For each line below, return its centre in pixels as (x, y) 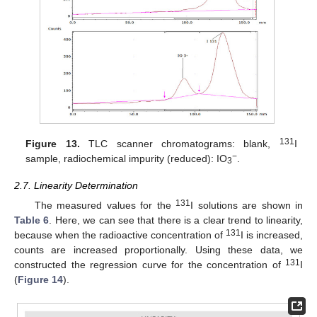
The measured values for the (105, 205)
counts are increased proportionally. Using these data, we (158, 249)
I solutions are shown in (247, 205)
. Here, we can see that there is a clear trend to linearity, (176, 220)
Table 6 (32, 220)
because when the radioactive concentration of (120, 235)
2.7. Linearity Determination (76, 185)
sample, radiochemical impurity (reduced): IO (127, 158)
